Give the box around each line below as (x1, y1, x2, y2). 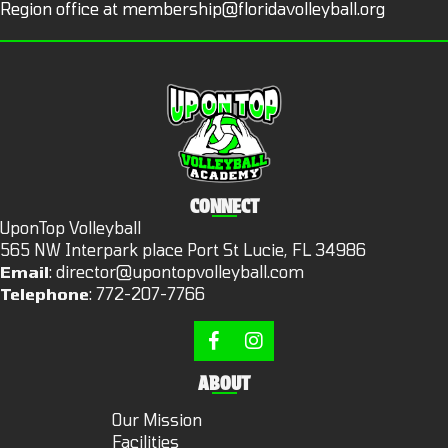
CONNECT (189, 189, 259, 218)
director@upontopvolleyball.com (56, 261, 304, 281)
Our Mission (112, 409, 202, 429)
